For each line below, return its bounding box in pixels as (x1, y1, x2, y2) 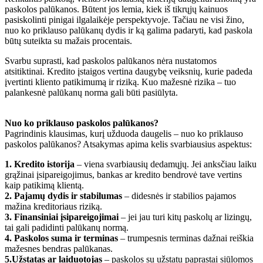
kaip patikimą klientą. (5, 180, 84, 190)
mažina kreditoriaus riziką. (5, 201, 102, 211)
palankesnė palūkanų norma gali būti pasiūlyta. (5, 87, 178, 97)
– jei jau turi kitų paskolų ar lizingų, (119, 211, 252, 222)
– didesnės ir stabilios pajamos (122, 190, 236, 201)
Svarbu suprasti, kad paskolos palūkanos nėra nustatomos (5, 55, 217, 66)
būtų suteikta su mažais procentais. (5, 35, 132, 46)
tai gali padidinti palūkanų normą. (5, 222, 129, 232)
